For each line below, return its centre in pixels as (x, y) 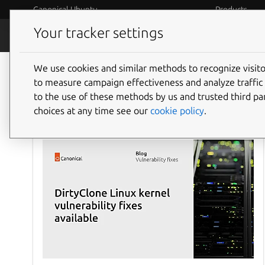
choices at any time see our (92, 110)
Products (231, 9)
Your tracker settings (98, 33)
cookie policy (177, 110)
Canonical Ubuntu (65, 9)
